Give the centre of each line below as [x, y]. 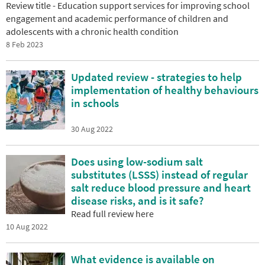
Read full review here [113, 213]
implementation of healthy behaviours [165, 90]
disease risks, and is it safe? [137, 200]
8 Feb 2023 [25, 44]
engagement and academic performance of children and [117, 18]
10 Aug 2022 [27, 226]
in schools [95, 103]
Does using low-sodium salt [137, 161]
